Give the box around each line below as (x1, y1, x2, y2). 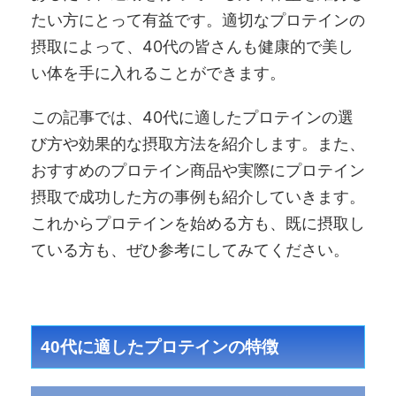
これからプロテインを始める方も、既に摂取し (31, 213, 365, 232)
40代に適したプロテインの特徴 (41, 337, 278, 356)
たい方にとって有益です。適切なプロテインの (31, 10, 365, 29)
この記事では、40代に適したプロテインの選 (31, 107, 354, 126)
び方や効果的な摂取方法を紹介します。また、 (31, 133, 365, 153)
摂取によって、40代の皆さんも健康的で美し (31, 36, 354, 56)
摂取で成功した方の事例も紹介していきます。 (31, 187, 365, 206)
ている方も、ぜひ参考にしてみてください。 (31, 240, 349, 259)
